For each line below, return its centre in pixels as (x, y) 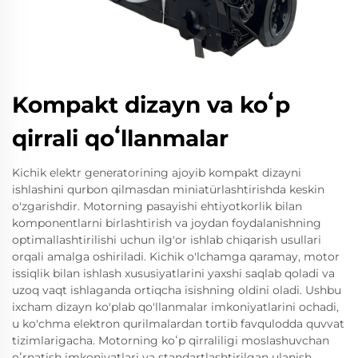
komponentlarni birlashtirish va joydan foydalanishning (167, 223)
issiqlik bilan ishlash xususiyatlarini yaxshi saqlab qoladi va (173, 274)
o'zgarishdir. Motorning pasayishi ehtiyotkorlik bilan (157, 207)
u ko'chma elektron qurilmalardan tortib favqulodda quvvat (178, 324)
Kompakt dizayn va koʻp (151, 105)
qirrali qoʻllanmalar (120, 139)
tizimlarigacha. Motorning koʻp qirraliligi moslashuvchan (171, 341)
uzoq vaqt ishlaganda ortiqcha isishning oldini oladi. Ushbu (177, 290)
